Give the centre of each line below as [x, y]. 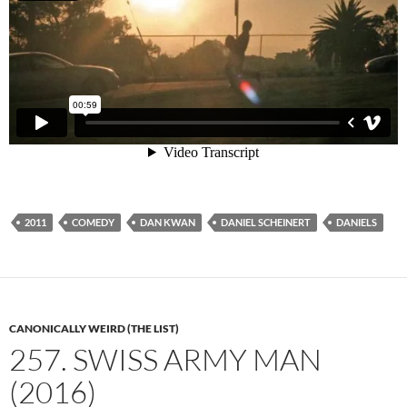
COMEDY [93, 222]
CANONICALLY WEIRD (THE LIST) [94, 328]
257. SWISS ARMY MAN [165, 359]
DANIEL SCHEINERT [266, 222]
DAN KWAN [168, 222]
